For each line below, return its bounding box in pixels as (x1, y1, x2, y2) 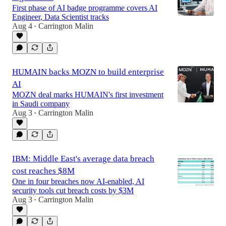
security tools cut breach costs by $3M (12, 186, 134, 195)
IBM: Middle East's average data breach (12, 154, 154, 163)
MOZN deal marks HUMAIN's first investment (12, 90, 163, 99)
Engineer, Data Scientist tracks (12, 13, 109, 21)
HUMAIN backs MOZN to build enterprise (12, 67, 164, 77)
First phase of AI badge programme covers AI (12, 4, 157, 12)
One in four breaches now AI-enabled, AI (12, 177, 144, 186)
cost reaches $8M (12, 166, 75, 176)
